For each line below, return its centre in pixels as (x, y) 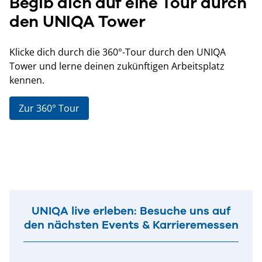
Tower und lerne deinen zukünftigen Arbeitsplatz (117, 66)
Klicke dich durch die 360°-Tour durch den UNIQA (118, 52)
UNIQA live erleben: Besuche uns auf (131, 211)
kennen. (27, 80)
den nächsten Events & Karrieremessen (131, 225)
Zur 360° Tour (49, 108)
